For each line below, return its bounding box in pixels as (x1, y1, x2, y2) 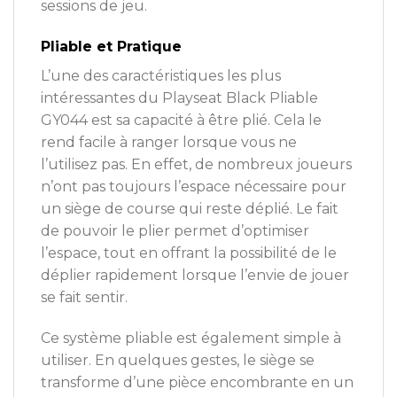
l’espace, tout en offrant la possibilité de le (41, 245, 337, 262)
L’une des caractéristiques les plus (41, 67, 281, 85)
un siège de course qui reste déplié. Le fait (41, 200, 339, 218)
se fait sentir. (41, 289, 128, 307)
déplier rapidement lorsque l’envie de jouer (41, 267, 349, 284)
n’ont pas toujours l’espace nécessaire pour (41, 178, 346, 196)
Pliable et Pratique (41, 38, 182, 56)
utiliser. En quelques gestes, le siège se (41, 351, 315, 369)
